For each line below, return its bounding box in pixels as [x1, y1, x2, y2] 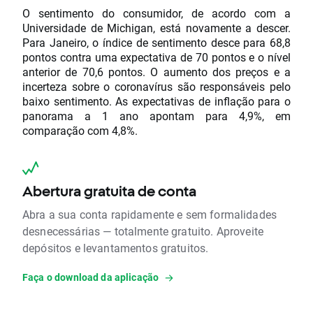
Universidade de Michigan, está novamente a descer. [22, 20, 291, 36]
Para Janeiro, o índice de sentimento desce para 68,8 [22, 35, 291, 50]
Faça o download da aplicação [22, 270, 159, 284]
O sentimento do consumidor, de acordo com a [22, 6, 291, 21]
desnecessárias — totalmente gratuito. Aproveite [22, 224, 264, 239]
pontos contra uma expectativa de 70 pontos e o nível [22, 50, 291, 65]
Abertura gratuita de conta [22, 183, 196, 200]
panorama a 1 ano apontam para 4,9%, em [22, 108, 291, 124]
